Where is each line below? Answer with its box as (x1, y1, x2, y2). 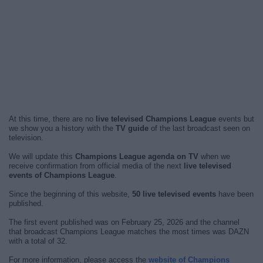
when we (198, 152, 230, 161)
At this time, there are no (9, 114, 96, 123)
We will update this (9, 152, 75, 161)
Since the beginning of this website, (9, 190, 132, 198)
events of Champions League (9, 171, 114, 180)
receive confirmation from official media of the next (9, 161, 184, 170)
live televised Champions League (96, 114, 216, 123)
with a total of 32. (9, 237, 68, 245)
